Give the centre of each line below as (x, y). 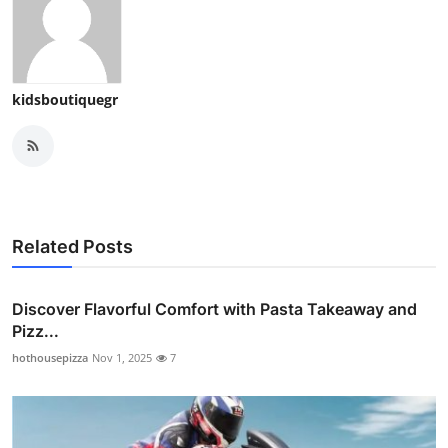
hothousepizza (50, 357)
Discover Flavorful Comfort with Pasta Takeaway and (214, 308)
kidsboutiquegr (65, 99)
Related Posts (72, 246)
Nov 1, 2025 (122, 357)
